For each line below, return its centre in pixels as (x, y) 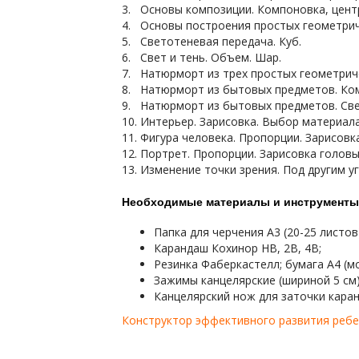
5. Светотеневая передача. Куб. (212, 41)
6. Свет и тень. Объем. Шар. (202, 57)
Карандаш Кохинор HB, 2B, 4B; (238, 248)
